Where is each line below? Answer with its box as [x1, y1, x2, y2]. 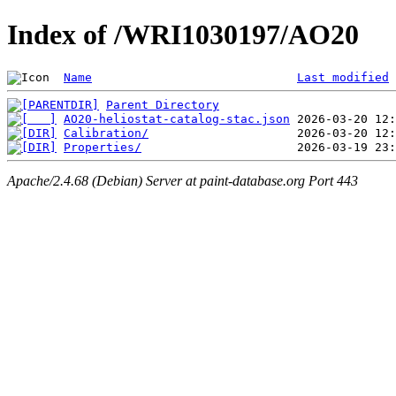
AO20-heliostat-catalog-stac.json [64, 111, 290, 126]
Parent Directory [106, 97, 219, 111]
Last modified [297, 70, 389, 84]
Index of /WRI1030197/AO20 [7, 19, 359, 51]
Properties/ [64, 140, 141, 154]
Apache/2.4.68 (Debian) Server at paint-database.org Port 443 [7, 173, 358, 189]
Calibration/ [64, 126, 148, 140]
